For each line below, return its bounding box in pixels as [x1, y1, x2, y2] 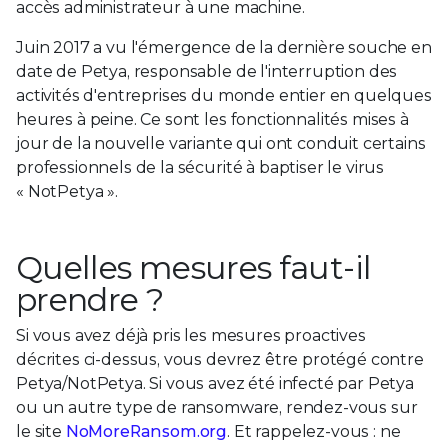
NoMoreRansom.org [65, 421, 228, 441]
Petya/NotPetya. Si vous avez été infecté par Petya [16, 373, 414, 393]
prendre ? [16, 279, 164, 319]
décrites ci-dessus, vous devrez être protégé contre [16, 349, 424, 369]
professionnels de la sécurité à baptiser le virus [16, 157, 385, 177]
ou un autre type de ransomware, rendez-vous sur [16, 397, 418, 417]
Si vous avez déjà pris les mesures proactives [16, 325, 366, 345]
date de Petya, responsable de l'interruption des [16, 61, 398, 81]
